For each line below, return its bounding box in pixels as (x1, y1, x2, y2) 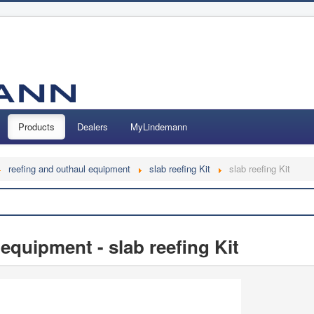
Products (18, 120, 55, 134)
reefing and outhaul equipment (8, 162, 131, 176)
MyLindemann (130, 120, 187, 134)
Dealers (77, 120, 108, 134)
